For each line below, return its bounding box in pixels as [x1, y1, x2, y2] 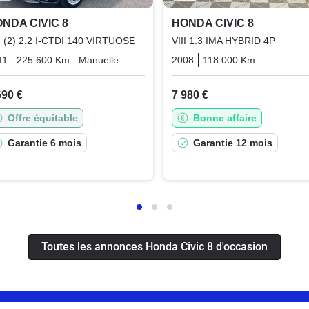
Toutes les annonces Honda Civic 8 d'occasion [41, 239, 268, 253]
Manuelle [78, 54, 119, 66]
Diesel [127, 54, 154, 66]
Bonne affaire [192, 112, 257, 123]
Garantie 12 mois [192, 137, 272, 148]
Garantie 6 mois [7, 137, 81, 148]
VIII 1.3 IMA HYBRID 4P [171, 34, 275, 46]
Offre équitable [7, 112, 78, 123]
